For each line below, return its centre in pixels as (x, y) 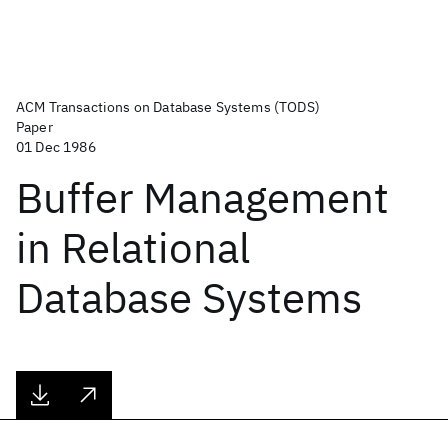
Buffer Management (202, 197)
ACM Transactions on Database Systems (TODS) (168, 107)
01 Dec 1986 (56, 147)
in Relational (133, 247)
